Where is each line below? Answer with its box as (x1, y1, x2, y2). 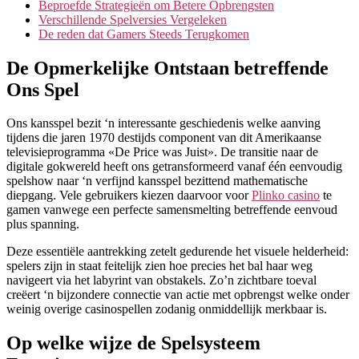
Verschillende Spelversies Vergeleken (38, 12, 227, 26)
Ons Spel (6, 79, 79, 100)
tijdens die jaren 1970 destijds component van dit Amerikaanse (6, 131, 321, 145)
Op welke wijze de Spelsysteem (6, 333, 260, 354)
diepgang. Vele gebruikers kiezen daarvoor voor (6, 188, 252, 203)
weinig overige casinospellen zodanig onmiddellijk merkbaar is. (6, 302, 327, 317)
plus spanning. (6, 217, 79, 232)
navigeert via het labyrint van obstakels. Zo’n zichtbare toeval (6, 273, 317, 288)
